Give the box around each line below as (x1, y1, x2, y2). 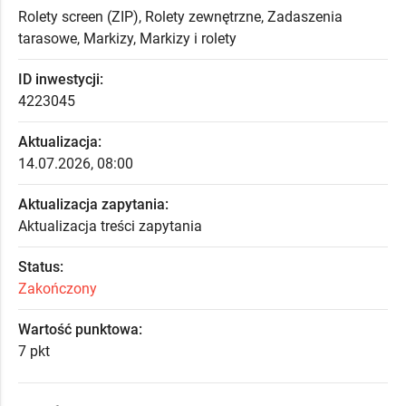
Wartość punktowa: (18, 321, 142, 338)
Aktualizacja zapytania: (18, 196, 169, 213)
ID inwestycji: (18, 71, 103, 88)
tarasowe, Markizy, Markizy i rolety (18, 30, 237, 47)
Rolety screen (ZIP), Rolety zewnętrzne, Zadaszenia (18, 8, 343, 25)
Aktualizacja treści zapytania (18, 217, 202, 235)
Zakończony (18, 280, 97, 297)
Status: (18, 258, 63, 275)
